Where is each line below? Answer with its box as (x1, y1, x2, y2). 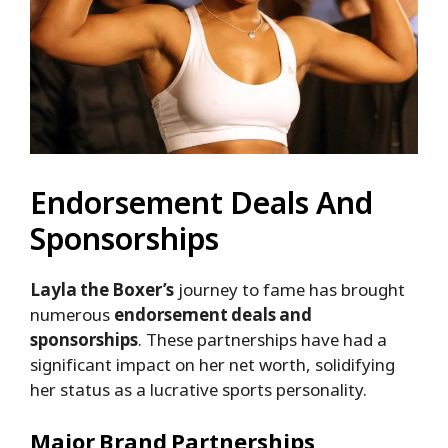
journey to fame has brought (174, 278, 405, 302)
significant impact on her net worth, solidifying (30, 353, 395, 377)
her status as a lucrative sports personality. (30, 378, 367, 402)
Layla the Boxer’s (30, 278, 174, 302)
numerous (30, 303, 114, 327)
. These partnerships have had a (138, 328, 387, 352)
